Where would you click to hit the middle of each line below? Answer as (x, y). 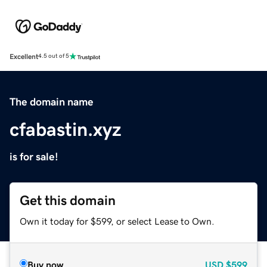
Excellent (24, 56)
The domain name (52, 102)
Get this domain (68, 200)
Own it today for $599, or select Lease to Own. (117, 221)
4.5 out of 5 (54, 56)
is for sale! (34, 156)
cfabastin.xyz (66, 129)
